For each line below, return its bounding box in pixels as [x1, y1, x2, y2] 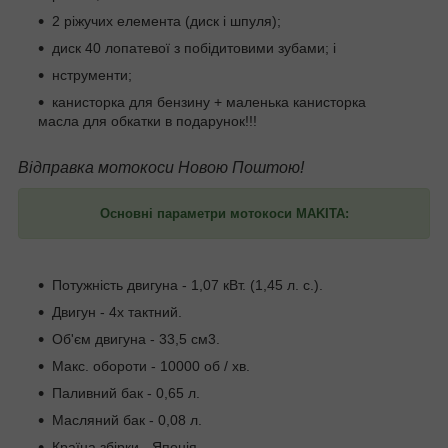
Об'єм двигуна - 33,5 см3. [52, 331, 220, 348]
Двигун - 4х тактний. [52, 304, 182, 321]
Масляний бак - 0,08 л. [52, 412, 202, 429]
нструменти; [52, 67, 136, 84]
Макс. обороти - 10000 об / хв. [52, 358, 250, 375]
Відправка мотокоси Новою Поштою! [18, 159, 304, 177]
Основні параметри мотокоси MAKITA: [99, 206, 349, 222]
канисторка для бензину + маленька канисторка [52, 94, 366, 111]
